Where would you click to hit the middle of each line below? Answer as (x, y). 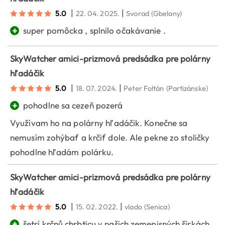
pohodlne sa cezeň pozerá (73, 105)
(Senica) (157, 207)
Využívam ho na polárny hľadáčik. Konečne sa (99, 123)
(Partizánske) (187, 88)
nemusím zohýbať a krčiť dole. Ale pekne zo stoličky (110, 138)
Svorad (138, 14)
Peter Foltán (144, 88)
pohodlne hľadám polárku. (62, 152)
